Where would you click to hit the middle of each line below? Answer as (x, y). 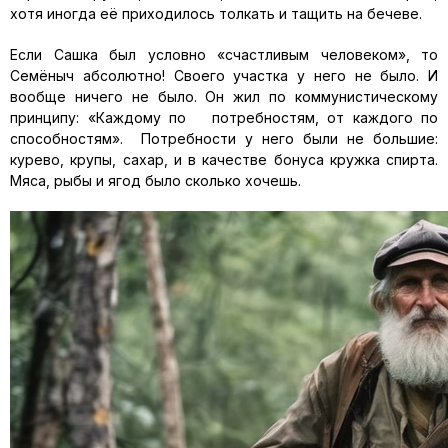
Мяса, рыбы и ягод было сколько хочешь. (155, 180)
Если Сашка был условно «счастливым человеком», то (224, 54)
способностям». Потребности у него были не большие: (224, 138)
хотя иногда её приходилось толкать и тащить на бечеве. (222, 13)
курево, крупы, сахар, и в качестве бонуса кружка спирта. (224, 159)
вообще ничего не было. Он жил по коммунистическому (224, 96)
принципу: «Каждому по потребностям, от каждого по (224, 117)
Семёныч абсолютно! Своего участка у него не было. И (224, 75)
